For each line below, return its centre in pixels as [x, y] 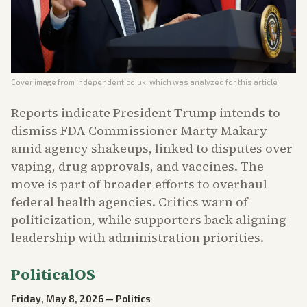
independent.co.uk [111, 82]
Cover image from [44, 82]
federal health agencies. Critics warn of [130, 202]
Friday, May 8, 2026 [57, 299]
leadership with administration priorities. [137, 238]
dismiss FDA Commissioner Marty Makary [139, 131]
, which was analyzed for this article [212, 82]
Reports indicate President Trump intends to [146, 113]
